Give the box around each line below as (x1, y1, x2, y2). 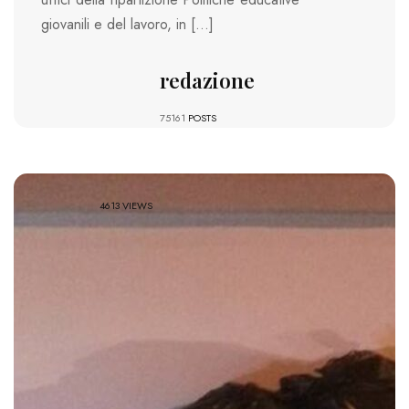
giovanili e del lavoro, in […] (41, 13, 214, 35)
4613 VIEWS (100, 197, 153, 213)
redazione (159, 66, 255, 94)
